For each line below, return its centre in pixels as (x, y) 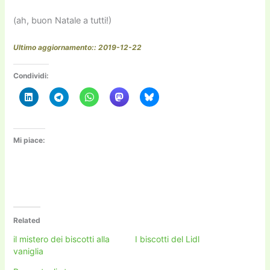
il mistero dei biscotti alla (62, 239)
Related (27, 221)
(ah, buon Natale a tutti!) (63, 20)
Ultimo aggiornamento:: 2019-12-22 (78, 47)
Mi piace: (30, 140)
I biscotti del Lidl (167, 239)
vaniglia (29, 251)
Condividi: (31, 76)
